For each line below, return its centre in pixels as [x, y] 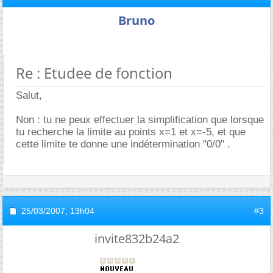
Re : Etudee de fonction [94, 73]
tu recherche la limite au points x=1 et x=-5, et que [131, 132]
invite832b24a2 [136, 239]
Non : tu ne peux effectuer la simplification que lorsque [140, 120]
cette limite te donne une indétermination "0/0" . [123, 144]
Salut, [29, 95]
